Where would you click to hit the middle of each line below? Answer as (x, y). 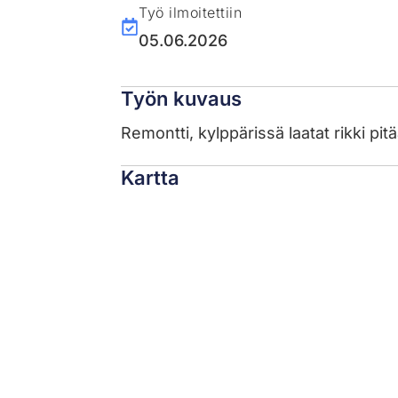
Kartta (151, 177)
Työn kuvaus (182, 98)
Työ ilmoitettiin (191, 12)
